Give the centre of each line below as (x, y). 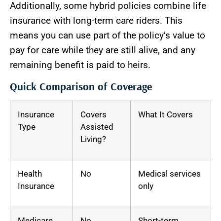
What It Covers (166, 114)
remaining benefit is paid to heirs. (80, 65)
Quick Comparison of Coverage (81, 86)
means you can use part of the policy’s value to (108, 36)
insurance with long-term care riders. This (96, 21)
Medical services (169, 173)
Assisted (97, 127)
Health (30, 173)
